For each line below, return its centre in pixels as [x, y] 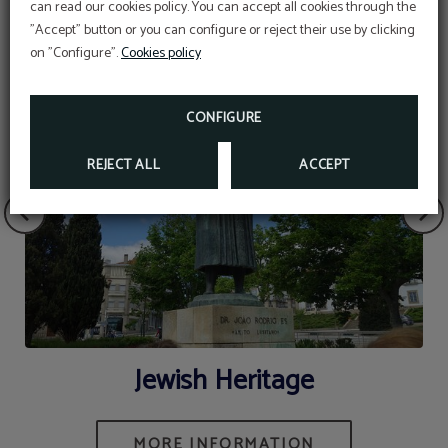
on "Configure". [75, 53]
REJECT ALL [124, 165]
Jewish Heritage [224, 380]
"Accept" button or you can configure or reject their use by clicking [222, 30]
